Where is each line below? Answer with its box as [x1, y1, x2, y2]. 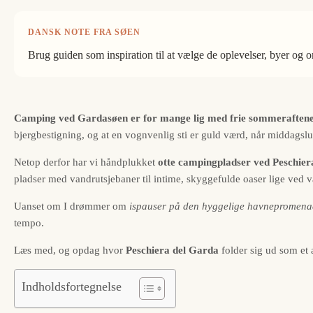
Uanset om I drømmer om [14, 201, 129, 212]
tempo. [14, 217, 44, 229]
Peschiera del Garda [126, 245, 219, 256]
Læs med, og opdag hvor [14, 245, 126, 256]
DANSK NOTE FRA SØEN [28, 27, 141, 38]
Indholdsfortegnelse [22, 279, 122, 293]
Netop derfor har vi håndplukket [14, 156, 158, 168]
